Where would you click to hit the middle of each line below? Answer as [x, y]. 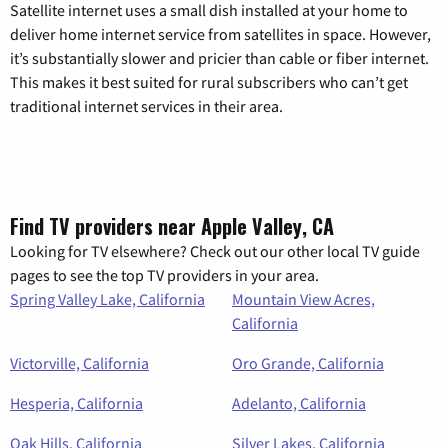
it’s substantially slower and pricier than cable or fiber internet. [219, 58]
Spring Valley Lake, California [107, 299]
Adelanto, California [299, 403]
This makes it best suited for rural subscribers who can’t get [209, 82]
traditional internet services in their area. [146, 106]
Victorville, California [79, 363]
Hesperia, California [76, 403]
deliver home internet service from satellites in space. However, [220, 34]
